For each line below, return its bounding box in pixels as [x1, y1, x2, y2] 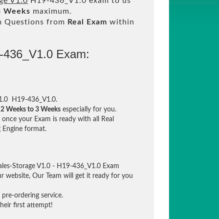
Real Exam [67, 18, 108, 26]
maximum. [30, 7, 72, 15]
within [107, 18, 135, 26]
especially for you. [61, 106, 117, 113]
